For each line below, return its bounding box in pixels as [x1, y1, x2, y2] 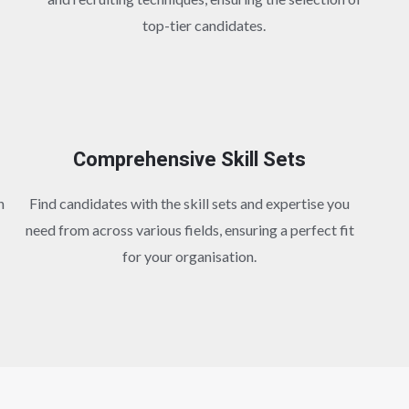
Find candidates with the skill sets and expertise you [29, 194, 351, 212]
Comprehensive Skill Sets [73, 144, 307, 174]
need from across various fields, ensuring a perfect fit [25, 220, 354, 238]
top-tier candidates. [142, 16, 267, 34]
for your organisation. [122, 246, 257, 265]
